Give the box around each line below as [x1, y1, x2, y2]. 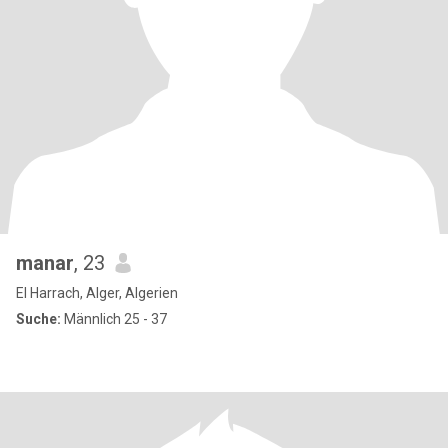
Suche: [16, 311, 61, 327]
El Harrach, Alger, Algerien [16, 285, 178, 301]
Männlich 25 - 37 [61, 311, 167, 327]
